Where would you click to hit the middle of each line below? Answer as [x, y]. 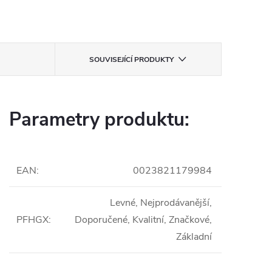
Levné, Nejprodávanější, [161, 203]
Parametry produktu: [99, 120]
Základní [194, 237]
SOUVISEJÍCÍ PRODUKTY [132, 59]
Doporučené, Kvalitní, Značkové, [143, 220]
